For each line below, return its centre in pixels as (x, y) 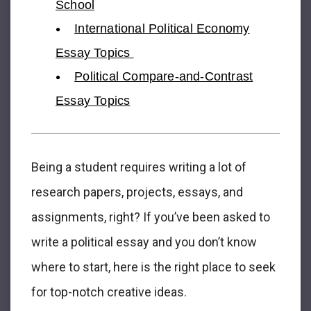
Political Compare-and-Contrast (164, 76)
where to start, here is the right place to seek (153, 267)
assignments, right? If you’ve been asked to (151, 217)
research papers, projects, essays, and (137, 192)
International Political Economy (162, 28)
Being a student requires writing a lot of (139, 167)
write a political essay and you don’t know (144, 242)
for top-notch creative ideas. (109, 292)
